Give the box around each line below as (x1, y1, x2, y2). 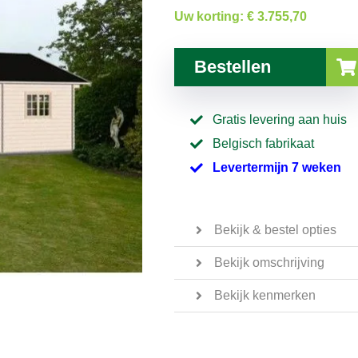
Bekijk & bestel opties (214, 222, 336, 237)
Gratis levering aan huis (213, 112, 347, 126)
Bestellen (194, 56, 271, 77)
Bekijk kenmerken (214, 288, 316, 302)
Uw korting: (174, 9, 247, 23)
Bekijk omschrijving (214, 255, 324, 269)
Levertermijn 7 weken (213, 160, 341, 174)
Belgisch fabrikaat (213, 136, 314, 150)
